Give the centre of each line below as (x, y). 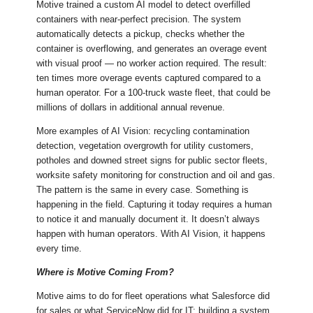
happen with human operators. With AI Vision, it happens (151, 234)
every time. (59, 249)
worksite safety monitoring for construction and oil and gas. (156, 175)
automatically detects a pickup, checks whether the (141, 34)
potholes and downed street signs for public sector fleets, (152, 161)
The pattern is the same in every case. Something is (143, 190)
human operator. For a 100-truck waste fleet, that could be (154, 93)
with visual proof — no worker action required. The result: (152, 64)
